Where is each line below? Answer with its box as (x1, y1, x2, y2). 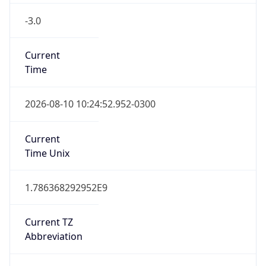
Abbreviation (24, 219, 83, 233)
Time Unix (24, 135, 69, 149)
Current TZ (24, 205, 73, 218)
